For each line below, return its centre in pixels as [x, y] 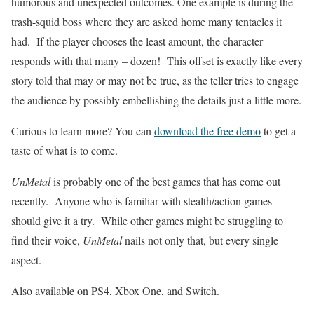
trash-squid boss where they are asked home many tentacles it [146, 21]
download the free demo [207, 130]
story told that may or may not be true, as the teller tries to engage [155, 80]
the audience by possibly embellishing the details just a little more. [156, 100]
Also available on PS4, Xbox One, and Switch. [115, 290]
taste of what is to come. [64, 150]
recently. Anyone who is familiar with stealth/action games [142, 200]
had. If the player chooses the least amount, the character [137, 41]
